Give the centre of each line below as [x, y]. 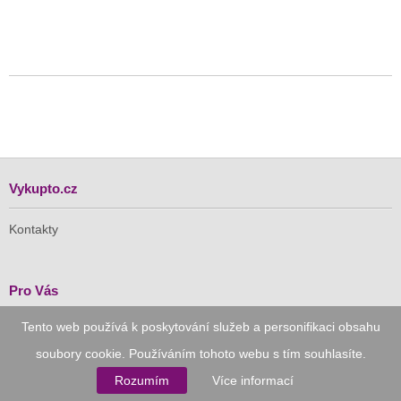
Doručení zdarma [58, 332]
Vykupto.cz [43, 189]
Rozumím [142, 380]
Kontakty [34, 230]
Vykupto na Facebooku [74, 352]
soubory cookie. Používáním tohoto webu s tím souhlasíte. [200, 354]
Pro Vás [34, 291]
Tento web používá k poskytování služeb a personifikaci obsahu [200, 327]
